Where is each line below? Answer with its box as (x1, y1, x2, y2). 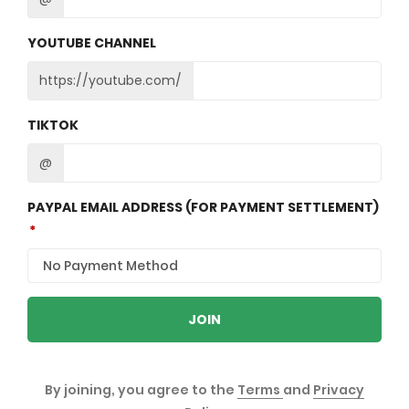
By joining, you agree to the (45, 381, 237, 399)
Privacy (313, 381, 364, 399)
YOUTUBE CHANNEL (27, 34, 156, 52)
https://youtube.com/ (39, 71, 182, 89)
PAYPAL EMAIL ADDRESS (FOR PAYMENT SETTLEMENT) (27, 198, 379, 216)
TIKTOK (27, 116, 79, 134)
